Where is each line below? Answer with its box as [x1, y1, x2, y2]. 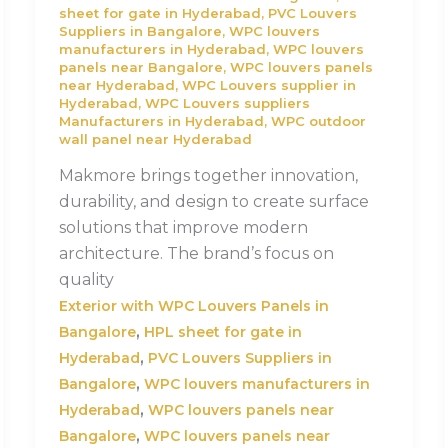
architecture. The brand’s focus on [58, 244, 334, 264]
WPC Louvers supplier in [181, 76, 356, 93]
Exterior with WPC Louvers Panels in [58, 297, 329, 316]
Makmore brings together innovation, [58, 166, 358, 186]
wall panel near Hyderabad [58, 130, 252, 147]
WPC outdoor [270, 112, 366, 129]
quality [58, 270, 114, 290]
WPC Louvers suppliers [144, 94, 310, 111]
